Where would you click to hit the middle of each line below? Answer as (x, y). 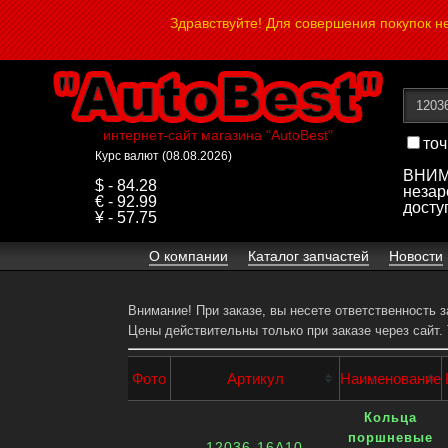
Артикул (255, 378)
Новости (416, 256)
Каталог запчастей (308, 256)
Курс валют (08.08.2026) (163, 156)
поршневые (390, 437)
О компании (188, 256)
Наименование (390, 378)
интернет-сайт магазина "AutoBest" (217, 135)
